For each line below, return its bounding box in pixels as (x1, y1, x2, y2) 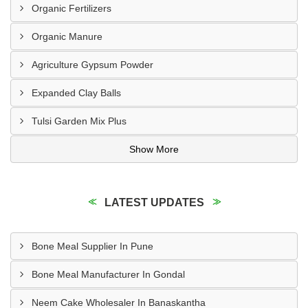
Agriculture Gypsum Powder (32, 59, 153, 70)
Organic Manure (32, 31, 102, 42)
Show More (129, 144, 179, 155)
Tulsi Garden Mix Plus (32, 115, 126, 126)
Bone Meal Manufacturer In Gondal (32, 269, 185, 280)
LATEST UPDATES (104, 197, 204, 208)
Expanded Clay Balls (32, 87, 121, 98)
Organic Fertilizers (32, 3, 111, 14)
